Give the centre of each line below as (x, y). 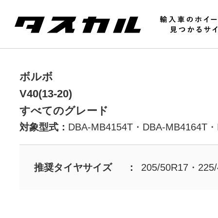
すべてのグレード (64, 111)
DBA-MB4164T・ (180, 127)
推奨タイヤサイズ (73, 167)
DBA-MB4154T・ (105, 127)
